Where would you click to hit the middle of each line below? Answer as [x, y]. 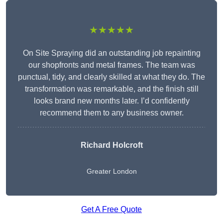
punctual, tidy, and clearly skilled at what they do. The [111, 77]
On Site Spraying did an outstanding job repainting [111, 53]
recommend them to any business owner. [111, 113]
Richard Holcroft [111, 145]
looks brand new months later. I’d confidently [111, 101]
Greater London [111, 171]
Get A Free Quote [111, 210]
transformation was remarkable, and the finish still [111, 89]
